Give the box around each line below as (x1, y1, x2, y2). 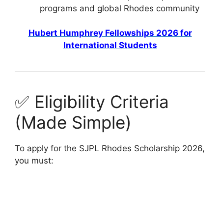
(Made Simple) (15, 112, 132, 133)
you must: (15, 156, 54, 166)
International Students (63, 40, 157, 51)
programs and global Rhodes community (40, 3, 199, 13)
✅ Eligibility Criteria (15, 91, 169, 112)
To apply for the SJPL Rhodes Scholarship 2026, (15, 143, 205, 154)
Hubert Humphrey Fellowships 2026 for (28, 28, 192, 38)
